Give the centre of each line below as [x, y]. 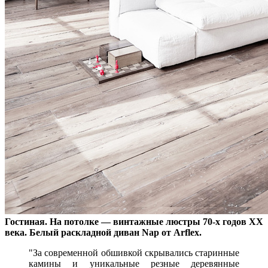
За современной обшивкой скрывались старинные [136, 252]
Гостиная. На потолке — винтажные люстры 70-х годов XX [134, 221]
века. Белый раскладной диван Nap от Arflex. [103, 232]
